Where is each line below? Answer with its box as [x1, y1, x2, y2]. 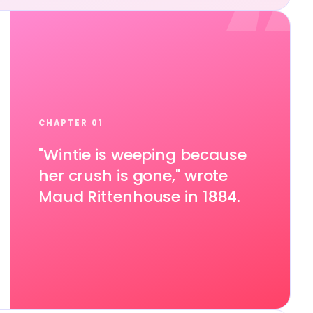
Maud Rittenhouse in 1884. [38, 186, 241, 208]
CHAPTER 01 [38, 117, 103, 129]
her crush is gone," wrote [38, 165, 228, 187]
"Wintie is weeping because [38, 144, 247, 166]
